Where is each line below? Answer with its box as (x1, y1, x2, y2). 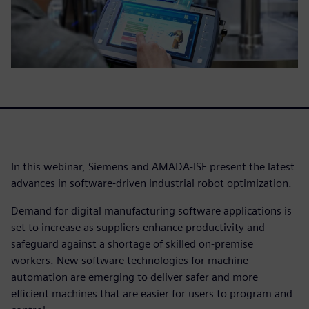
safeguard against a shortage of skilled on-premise (11, 237, 253, 250)
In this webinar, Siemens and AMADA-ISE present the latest (11, 159, 295, 173)
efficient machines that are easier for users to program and (11, 286, 292, 300)
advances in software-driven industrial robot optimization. (11, 176, 292, 190)
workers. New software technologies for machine (11, 253, 248, 267)
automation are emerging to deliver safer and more (11, 270, 258, 283)
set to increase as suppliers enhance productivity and (11, 220, 265, 234)
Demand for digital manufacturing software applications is (11, 203, 292, 217)
